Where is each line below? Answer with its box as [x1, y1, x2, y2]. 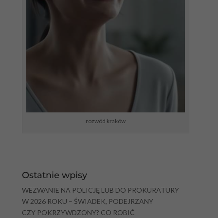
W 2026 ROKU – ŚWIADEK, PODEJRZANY [21, 197, 153, 205]
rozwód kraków [85, 117, 126, 125]
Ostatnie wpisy [21, 169, 87, 181]
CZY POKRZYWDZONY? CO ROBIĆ [21, 208, 135, 217]
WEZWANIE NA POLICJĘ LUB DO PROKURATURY [21, 185, 179, 194]
